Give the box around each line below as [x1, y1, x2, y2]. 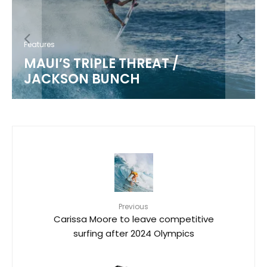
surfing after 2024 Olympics [73, 227, 194, 240]
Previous [119, 201, 148, 212]
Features [24, 39, 55, 50]
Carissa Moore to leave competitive [53, 213, 214, 226]
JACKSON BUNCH [24, 70, 140, 89]
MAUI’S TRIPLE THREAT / [24, 54, 179, 73]
